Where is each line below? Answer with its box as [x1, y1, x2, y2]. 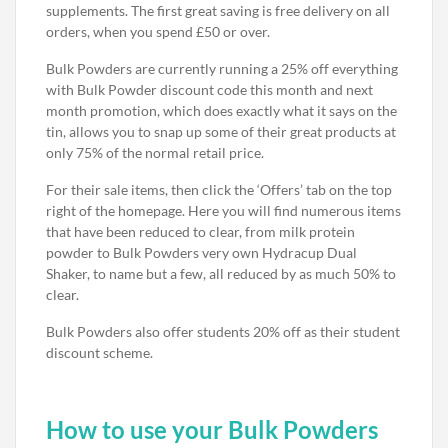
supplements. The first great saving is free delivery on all [46, 2, 390, 19]
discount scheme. [46, 344, 153, 361]
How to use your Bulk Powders [46, 415, 378, 444]
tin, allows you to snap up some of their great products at [46, 123, 396, 140]
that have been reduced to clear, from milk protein [46, 223, 355, 240]
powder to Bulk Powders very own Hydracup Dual [46, 244, 357, 261]
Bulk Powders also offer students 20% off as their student [46, 323, 400, 340]
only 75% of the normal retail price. [46, 144, 264, 161]
